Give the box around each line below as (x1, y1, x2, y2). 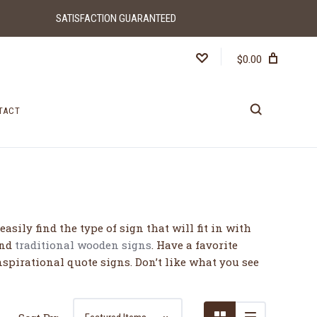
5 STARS (119, 173, 150, 184)
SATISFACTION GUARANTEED (56, 11, 177, 25)
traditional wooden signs (15, 238, 151, 253)
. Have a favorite (151, 238, 238, 253)
